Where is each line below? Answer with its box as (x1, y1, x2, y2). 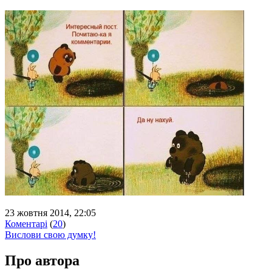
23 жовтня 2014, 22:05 (5, 207, 96, 218)
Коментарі (5, 218, 47, 229)
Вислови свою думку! (5, 229, 96, 240)
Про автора (5, 252, 80, 268)
